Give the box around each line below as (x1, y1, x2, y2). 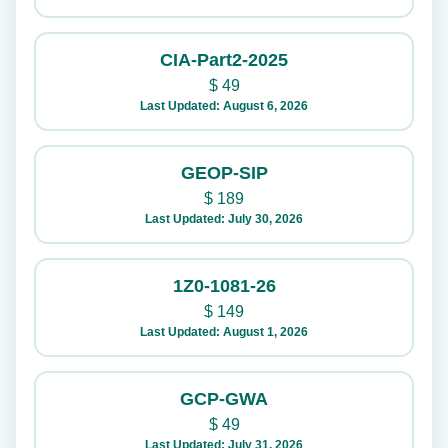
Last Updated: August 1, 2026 (140, 324, 308, 339)
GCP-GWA (180, 388, 268, 409)
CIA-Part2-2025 (160, 49, 288, 70)
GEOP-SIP (180, 162, 268, 183)
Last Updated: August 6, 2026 (140, 98, 308, 113)
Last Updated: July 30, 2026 (145, 211, 303, 226)
